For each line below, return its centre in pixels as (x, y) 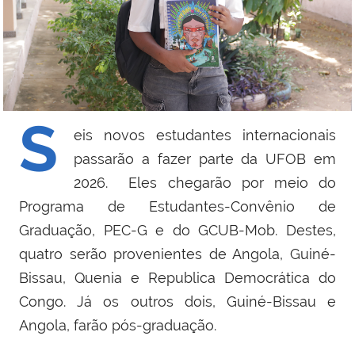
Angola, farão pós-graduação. (120, 326)
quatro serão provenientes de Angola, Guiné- (177, 254)
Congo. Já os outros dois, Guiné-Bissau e (177, 302)
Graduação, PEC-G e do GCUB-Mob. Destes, (177, 231)
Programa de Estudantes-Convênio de (177, 207)
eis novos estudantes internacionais (205, 136)
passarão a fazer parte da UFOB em (205, 159)
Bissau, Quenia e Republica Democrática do (177, 278)
